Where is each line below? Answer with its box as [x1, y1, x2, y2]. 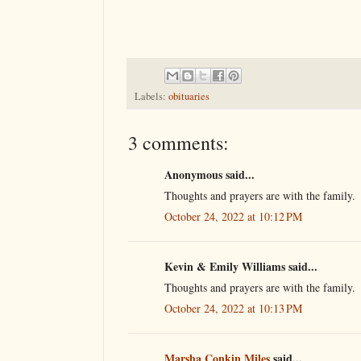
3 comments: [128, 129, 229, 156]
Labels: [135, 89, 168, 103]
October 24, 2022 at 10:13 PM [164, 300, 302, 316]
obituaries [168, 89, 210, 103]
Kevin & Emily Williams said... [164, 257, 317, 275]
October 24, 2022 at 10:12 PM [164, 208, 302, 224]
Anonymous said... [164, 165, 255, 183]
